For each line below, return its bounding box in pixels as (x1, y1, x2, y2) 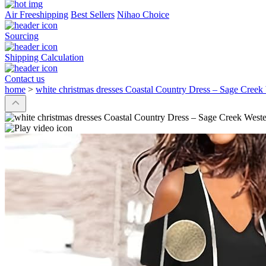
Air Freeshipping (5, 9, 68, 20)
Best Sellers (71, 9, 115, 20)
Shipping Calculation (5, 52, 84, 63)
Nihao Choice (117, 9, 169, 20)
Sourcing (5, 31, 39, 42)
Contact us (5, 74, 45, 84)
